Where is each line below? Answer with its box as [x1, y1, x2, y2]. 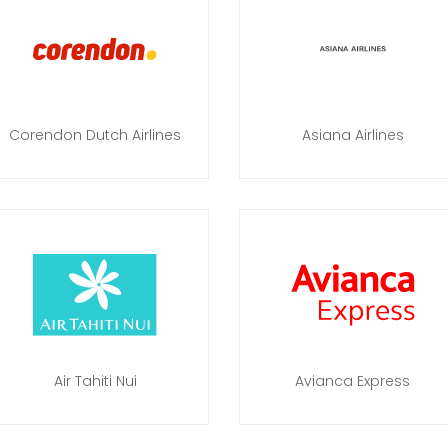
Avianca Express [295, 371, 411, 391]
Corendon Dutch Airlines [9, 125, 182, 145]
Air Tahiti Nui [53, 371, 137, 391]
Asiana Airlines [301, 125, 404, 145]
